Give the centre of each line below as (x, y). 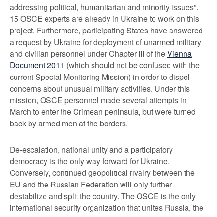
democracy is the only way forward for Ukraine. (90, 161)
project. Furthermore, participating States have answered (106, 30)
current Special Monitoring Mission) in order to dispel (100, 77)
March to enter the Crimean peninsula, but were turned (103, 112)
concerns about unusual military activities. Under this (100, 88)
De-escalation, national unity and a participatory (91, 149)
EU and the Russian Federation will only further (91, 184)
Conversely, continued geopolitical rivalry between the (102, 173)
